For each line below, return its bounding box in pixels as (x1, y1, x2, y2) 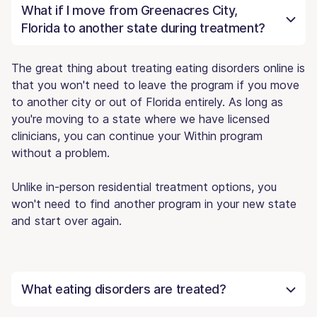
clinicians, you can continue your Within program (11, 128, 263, 143)
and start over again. (11, 213, 122, 228)
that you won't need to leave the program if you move (11, 77, 299, 92)
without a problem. (11, 145, 110, 160)
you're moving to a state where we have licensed (11, 111, 270, 126)
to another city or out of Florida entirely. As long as (11, 94, 283, 109)
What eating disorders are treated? (21, 281, 226, 296)
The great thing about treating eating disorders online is (11, 60, 305, 75)
